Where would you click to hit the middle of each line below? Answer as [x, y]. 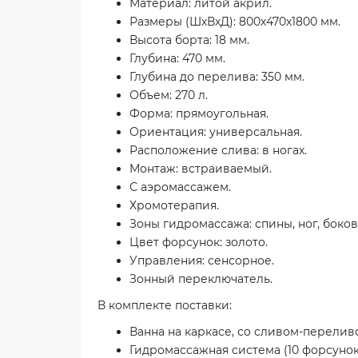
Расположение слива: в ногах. [218, 150]
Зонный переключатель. [201, 278]
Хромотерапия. [174, 205]
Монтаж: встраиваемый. [201, 168]
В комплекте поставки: [165, 305]
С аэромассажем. [180, 187]
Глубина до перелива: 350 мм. [217, 76]
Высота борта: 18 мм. [189, 40]
